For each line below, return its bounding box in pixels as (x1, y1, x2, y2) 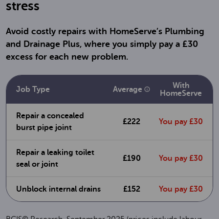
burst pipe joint (16, 123, 72, 132)
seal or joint (16, 160, 58, 169)
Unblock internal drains (16, 185, 101, 194)
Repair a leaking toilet (16, 148, 94, 157)
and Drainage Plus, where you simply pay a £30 (6, 39, 198, 49)
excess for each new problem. (6, 52, 128, 62)
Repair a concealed (16, 111, 84, 120)
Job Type (16, 85, 50, 94)
